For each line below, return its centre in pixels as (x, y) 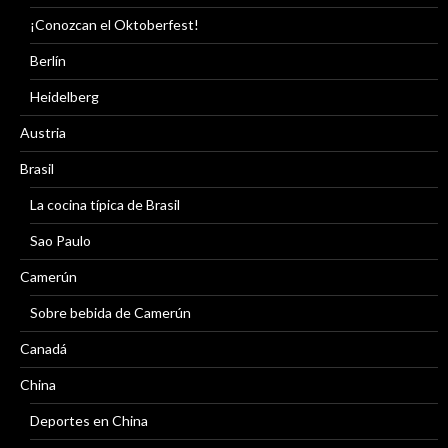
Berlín (48, 60)
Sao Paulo (60, 240)
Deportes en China (89, 420)
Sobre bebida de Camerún (110, 312)
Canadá (43, 348)
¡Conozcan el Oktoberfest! (114, 24)
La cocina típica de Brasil (105, 204)
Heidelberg (64, 96)
